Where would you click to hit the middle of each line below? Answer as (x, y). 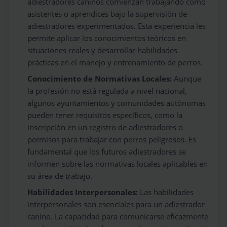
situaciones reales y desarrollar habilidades (103, 50)
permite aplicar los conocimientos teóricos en (107, 38)
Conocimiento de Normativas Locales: (100, 79)
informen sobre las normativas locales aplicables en (118, 164)
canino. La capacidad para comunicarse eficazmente (118, 217)
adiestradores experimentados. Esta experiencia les (117, 26)
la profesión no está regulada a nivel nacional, (107, 91)
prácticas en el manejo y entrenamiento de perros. (115, 63)
